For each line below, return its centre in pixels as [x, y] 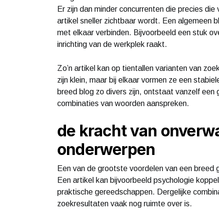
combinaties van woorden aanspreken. [123, 103]
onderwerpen [106, 149]
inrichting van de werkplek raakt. [112, 44]
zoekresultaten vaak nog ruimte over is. [125, 203]
